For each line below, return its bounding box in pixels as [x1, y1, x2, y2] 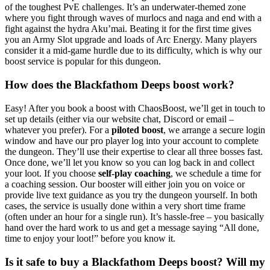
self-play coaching [98, 168, 171, 178]
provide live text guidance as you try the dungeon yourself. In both [5, 189, 257, 200]
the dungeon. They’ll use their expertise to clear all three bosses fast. [5, 146, 263, 157]
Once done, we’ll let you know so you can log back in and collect [5, 157, 254, 168]
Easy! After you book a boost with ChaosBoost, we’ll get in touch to [5, 102, 265, 113]
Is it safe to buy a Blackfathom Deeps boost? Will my [5, 255, 265, 268]
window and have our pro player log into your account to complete [5, 135, 259, 146]
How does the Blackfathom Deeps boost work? [5, 78, 234, 92]
